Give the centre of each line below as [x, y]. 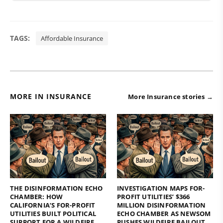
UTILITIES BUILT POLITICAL [53, 213]
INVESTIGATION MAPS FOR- [161, 188]
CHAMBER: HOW [37, 196]
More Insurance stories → [170, 97]
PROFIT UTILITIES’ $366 [154, 196]
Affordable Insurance [72, 38]
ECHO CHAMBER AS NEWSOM [164, 213]
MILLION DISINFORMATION [162, 205]
